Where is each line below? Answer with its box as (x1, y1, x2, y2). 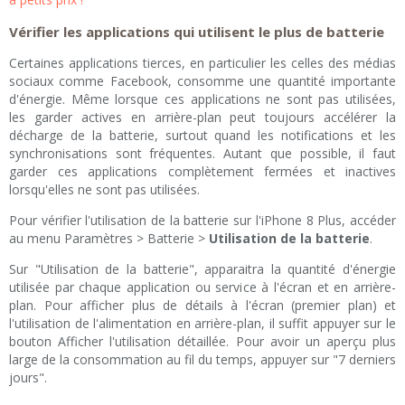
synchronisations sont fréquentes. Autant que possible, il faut (9, 145, 396, 163)
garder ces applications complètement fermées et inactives (9, 163, 396, 181)
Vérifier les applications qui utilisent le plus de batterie (9, 23, 384, 42)
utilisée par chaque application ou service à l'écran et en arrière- (9, 278, 396, 297)
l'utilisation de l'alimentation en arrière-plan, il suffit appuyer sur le (9, 315, 396, 333)
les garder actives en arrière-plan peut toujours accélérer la (9, 108, 396, 127)
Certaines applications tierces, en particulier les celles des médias (9, 54, 396, 72)
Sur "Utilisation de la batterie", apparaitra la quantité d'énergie (9, 260, 396, 278)
